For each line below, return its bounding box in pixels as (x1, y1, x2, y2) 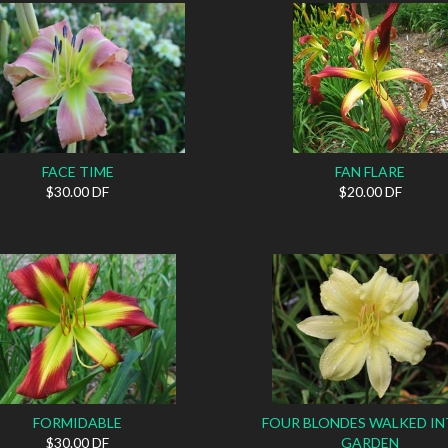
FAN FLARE (335, 162, 406, 180)
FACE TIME (41, 162, 114, 180)
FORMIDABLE (33, 413, 123, 431)
